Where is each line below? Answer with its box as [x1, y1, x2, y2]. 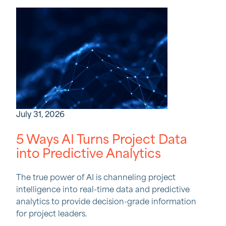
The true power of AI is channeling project [16, 174, 176, 183]
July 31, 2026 [16, 111, 65, 120]
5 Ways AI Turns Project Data [16, 134, 187, 147]
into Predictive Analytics [16, 148, 161, 161]
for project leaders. [16, 210, 87, 219]
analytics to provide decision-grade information [16, 198, 196, 207]
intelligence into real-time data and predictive [16, 186, 190, 195]
